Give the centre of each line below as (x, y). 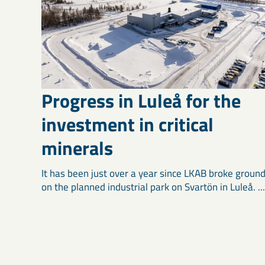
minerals (77, 148)
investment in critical (127, 124)
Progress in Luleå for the (141, 100)
